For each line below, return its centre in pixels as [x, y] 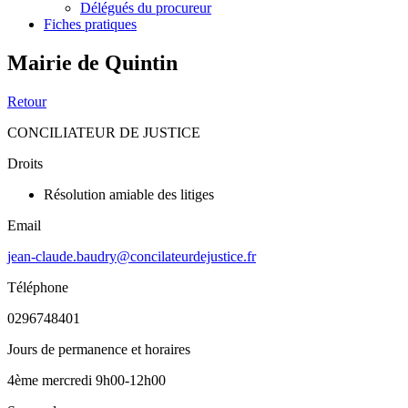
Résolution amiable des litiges [129, 194]
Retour [27, 101]
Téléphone [38, 287]
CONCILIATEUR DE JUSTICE [104, 132]
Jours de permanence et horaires [99, 349]
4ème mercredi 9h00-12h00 [87, 380]
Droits [25, 163]
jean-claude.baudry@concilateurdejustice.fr [132, 256]
